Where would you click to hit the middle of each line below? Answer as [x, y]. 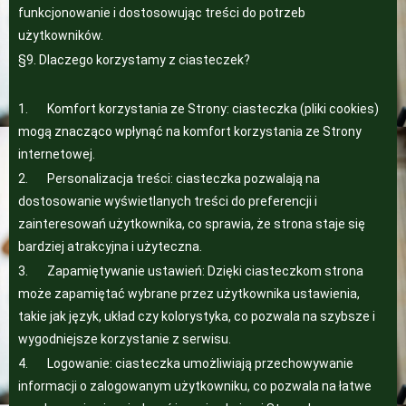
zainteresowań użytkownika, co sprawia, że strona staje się [192, 224]
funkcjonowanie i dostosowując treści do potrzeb [162, 13]
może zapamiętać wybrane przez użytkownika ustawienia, [189, 294]
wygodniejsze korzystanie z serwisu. [125, 339]
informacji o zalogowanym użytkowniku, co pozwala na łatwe [195, 386]
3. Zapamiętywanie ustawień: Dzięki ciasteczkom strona [191, 271]
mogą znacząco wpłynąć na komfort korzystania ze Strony [190, 131]
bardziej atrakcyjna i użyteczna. [110, 246]
